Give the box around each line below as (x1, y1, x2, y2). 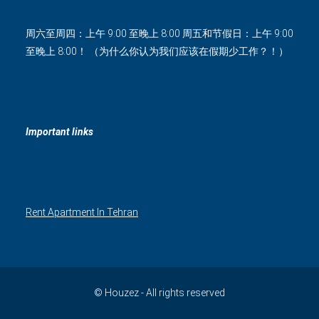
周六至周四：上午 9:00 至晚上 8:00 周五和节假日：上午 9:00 (26, 27, 293, 39)
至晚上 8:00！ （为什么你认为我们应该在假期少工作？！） (26, 45, 288, 57)
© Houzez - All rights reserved (94, 286, 225, 298)
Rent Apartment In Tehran (26, 206, 138, 218)
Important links (26, 125, 93, 137)
